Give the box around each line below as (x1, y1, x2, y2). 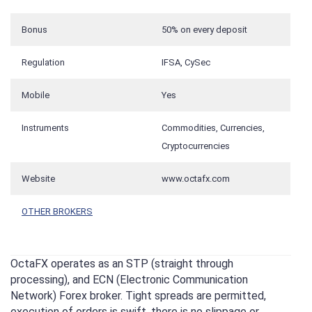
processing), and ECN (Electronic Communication (10, 272, 248, 286)
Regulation (22, 57, 65, 68)
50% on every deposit (162, 24, 247, 36)
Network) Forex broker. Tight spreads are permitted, (10, 288, 266, 302)
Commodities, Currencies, (162, 123, 265, 134)
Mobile (22, 90, 49, 101)
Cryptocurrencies (162, 141, 230, 152)
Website (22, 173, 55, 185)
